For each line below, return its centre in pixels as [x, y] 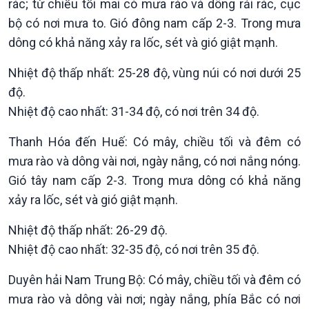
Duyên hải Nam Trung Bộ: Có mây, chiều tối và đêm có [154, 280]
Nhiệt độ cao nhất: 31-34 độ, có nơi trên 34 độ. [134, 111]
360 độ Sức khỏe [54, 273]
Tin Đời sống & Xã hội [64, 256]
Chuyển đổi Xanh [52, 289]
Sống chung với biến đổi [224, 289]
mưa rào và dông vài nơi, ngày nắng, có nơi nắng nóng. [154, 161]
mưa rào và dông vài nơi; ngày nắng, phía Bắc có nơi [154, 299]
